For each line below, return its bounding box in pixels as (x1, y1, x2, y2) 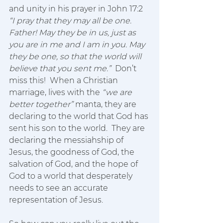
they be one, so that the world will (9, 52, 143, 61)
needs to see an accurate (9, 183, 110, 193)
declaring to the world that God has (9, 111, 150, 121)
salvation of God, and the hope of (9, 159, 140, 169)
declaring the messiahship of (9, 135, 125, 145)
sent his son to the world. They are (9, 123, 147, 133)
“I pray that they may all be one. (9, 16, 133, 25)
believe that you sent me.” (9, 64, 115, 73)
